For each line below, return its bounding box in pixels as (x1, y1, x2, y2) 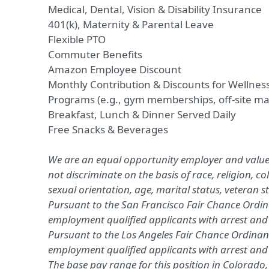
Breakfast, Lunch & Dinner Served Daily (48, 107, 236, 121)
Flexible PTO (48, 32, 106, 46)
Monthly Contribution (48, 77, 153, 91)
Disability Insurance (168, 2, 262, 16)
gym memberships (124, 92, 213, 106)
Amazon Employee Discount (48, 62, 181, 76)
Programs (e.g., (48, 92, 124, 106)
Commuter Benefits (48, 47, 142, 61)
